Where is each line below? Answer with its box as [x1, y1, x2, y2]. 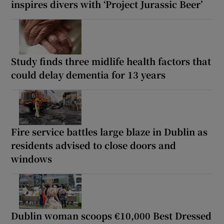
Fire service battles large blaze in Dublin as [11, 124, 208, 138]
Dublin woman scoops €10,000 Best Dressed [11, 208, 212, 222]
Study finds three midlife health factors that [11, 54, 211, 67]
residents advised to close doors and [11, 138, 176, 151]
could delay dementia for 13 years [11, 67, 166, 81]
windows [11, 151, 52, 165]
